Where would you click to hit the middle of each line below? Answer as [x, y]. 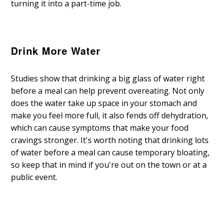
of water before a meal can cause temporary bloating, [110, 153]
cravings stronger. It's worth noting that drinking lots [110, 140]
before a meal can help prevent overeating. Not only [108, 91]
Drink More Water [56, 51]
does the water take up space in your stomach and [104, 103]
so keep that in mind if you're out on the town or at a [109, 165]
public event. [34, 177]
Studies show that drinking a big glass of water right [108, 79]
